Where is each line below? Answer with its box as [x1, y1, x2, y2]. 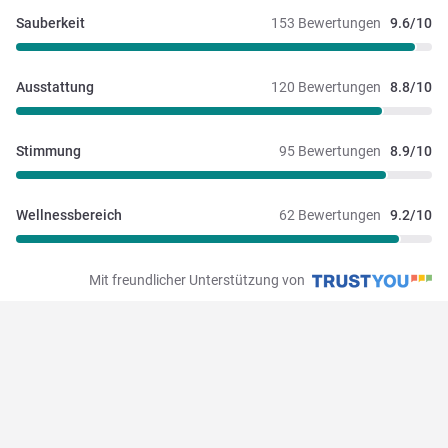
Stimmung [16, 142, 81, 159]
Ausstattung [16, 78, 94, 95]
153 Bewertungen [271, 14, 381, 31]
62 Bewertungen [279, 206, 381, 223]
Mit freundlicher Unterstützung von [89, 271, 308, 288]
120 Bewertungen [271, 78, 381, 95]
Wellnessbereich [16, 206, 122, 223]
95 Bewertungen [279, 142, 381, 159]
